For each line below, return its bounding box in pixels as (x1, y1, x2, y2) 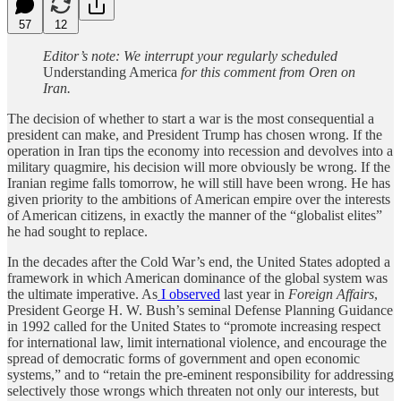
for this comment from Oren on (177, 64, 355, 80)
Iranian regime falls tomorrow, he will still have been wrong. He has (7, 175, 390, 191)
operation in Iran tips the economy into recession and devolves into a (7, 142, 393, 158)
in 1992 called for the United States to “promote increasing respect (7, 318, 380, 334)
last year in (220, 286, 288, 302)
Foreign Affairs (288, 286, 374, 302)
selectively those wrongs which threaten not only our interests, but (7, 382, 379, 398)
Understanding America (43, 64, 177, 80)
